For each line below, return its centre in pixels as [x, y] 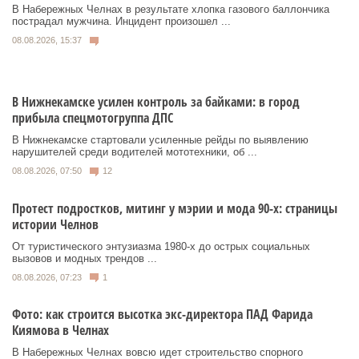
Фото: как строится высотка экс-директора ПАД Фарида [162, 315]
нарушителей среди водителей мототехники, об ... [135, 151]
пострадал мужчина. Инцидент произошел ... [121, 22]
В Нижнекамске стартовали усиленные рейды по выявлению [160, 139]
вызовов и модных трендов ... [85, 258]
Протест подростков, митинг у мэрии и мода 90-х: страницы [175, 208]
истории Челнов [55, 224]
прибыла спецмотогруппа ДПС [93, 117]
